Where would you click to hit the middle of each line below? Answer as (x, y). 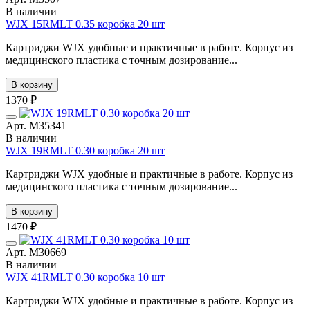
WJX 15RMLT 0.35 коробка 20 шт (85, 24)
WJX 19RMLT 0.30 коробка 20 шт (85, 150)
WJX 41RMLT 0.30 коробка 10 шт (85, 277)
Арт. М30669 (36, 252)
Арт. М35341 (36, 125)
